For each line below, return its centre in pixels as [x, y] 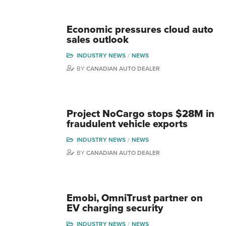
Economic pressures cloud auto [140, 30]
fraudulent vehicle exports [127, 124]
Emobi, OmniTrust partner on [135, 198]
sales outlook [98, 40]
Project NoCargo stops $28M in [140, 114]
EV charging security [115, 208]
